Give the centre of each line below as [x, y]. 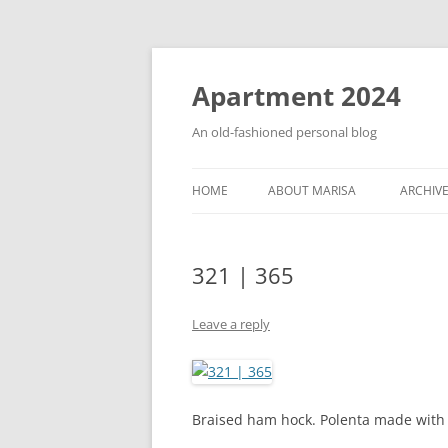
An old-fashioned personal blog [284, 132]
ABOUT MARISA [312, 190]
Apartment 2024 [296, 96]
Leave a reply [231, 324]
